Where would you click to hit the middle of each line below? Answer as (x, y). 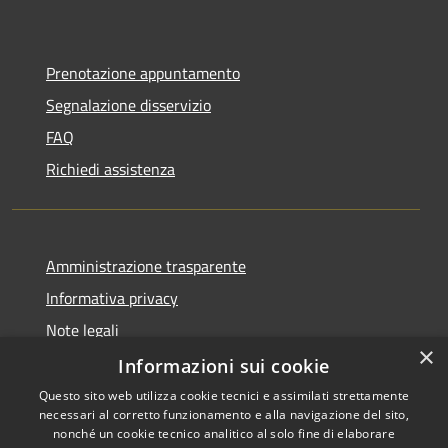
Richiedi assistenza (110, 168)
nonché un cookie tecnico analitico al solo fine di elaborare (224, 433)
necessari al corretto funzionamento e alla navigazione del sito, (224, 414)
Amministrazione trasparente (146, 265)
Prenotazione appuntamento (143, 72)
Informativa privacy (112, 297)
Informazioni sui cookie (224, 366)
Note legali (82, 329)
